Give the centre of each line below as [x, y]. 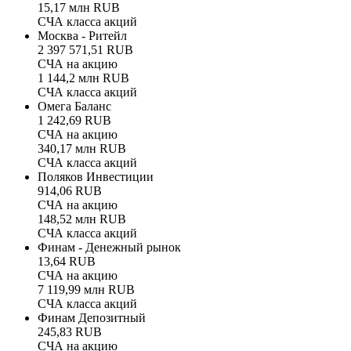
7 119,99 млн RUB [86, 290]
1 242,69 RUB [74, 121]
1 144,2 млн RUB [83, 78]
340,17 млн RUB [82, 149]
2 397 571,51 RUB [85, 50]
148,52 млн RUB [82, 219]
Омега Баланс [74, 107]
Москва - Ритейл [82, 36]
